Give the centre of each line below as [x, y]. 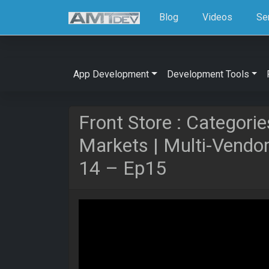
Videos [218, 17]
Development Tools [208, 74]
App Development [111, 74]
